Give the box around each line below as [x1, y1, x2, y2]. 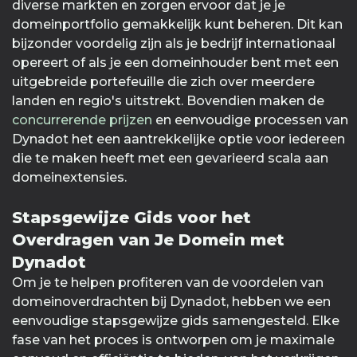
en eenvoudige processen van [152, 112, 348, 128]
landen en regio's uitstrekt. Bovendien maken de [12, 93, 324, 109]
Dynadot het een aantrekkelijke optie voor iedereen [12, 131, 345, 147]
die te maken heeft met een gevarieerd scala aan [12, 151, 328, 167]
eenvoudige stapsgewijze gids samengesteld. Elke [12, 313, 339, 329]
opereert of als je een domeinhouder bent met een [12, 55, 339, 71]
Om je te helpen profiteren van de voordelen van [12, 275, 324, 291]
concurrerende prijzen [12, 112, 152, 128]
